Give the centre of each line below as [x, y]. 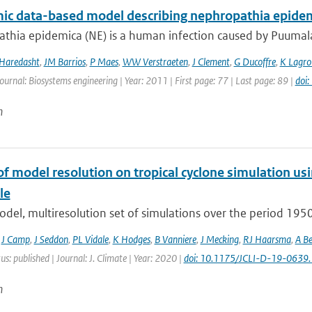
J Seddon [51, 239]
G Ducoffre [255, 62]
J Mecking [219, 239]
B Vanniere [175, 239]
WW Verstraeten [155, 62]
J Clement [211, 62]
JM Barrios [64, 62]
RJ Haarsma [267, 239]
